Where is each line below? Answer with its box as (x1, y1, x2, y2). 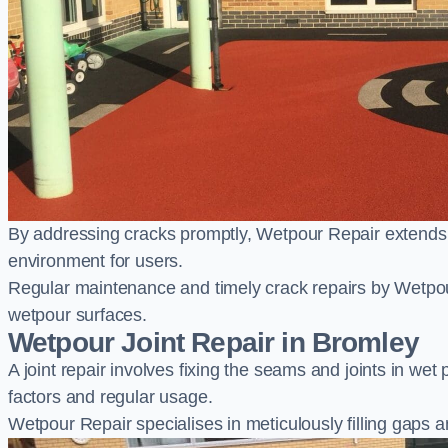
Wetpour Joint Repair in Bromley (8, 327, 419, 358)
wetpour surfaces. (8, 305, 147, 325)
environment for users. (8, 251, 184, 271)
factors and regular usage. (8, 387, 213, 407)
